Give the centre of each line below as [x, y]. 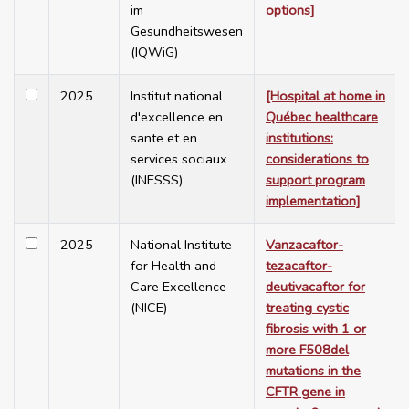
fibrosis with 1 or [316, 329]
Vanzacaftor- [304, 245]
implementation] [313, 201]
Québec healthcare [322, 117]
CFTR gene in [305, 392]
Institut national [177, 96]
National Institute [181, 245]
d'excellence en [177, 117]
